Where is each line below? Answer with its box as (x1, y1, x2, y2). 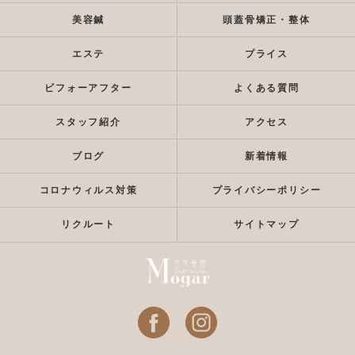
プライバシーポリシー (212, 185, 322, 196)
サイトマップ (234, 219, 300, 230)
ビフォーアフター (44, 82, 132, 94)
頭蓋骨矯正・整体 (223, 14, 311, 25)
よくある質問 (234, 82, 300, 94)
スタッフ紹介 (55, 116, 121, 128)
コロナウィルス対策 (39, 185, 138, 196)
